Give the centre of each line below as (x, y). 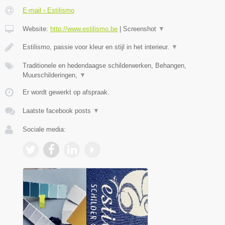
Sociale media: (44, 130)
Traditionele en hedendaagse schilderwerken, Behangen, (104, 66)
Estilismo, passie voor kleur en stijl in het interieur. (97, 47)
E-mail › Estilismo (48, 11)
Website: (36, 29)
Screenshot (141, 29)
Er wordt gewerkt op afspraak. (66, 92)
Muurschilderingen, (51, 75)
